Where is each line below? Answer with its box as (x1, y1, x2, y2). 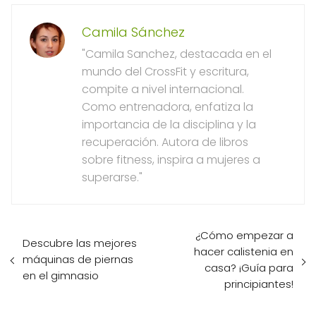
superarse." (82, 169, 142, 186)
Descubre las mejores (23, 236, 137, 251)
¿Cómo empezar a (195, 227, 293, 243)
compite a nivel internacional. (82, 80, 244, 97)
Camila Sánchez (82, 23, 185, 41)
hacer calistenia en (194, 243, 293, 259)
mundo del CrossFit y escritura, (82, 63, 249, 80)
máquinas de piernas (23, 252, 133, 267)
